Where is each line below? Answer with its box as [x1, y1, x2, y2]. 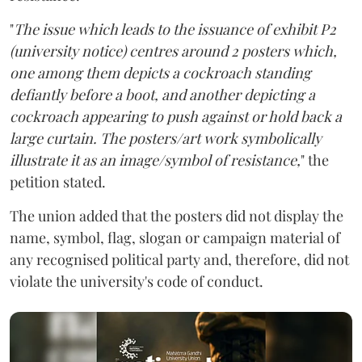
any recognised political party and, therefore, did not [10, 250, 349, 270]
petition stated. [10, 172, 106, 192]
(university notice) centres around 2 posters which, [10, 41, 337, 61]
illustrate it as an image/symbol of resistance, [10, 150, 301, 170]
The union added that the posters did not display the [10, 206, 343, 226]
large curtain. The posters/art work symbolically [10, 128, 322, 149]
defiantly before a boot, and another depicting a [10, 85, 315, 105]
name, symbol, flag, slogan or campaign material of [10, 228, 340, 248]
